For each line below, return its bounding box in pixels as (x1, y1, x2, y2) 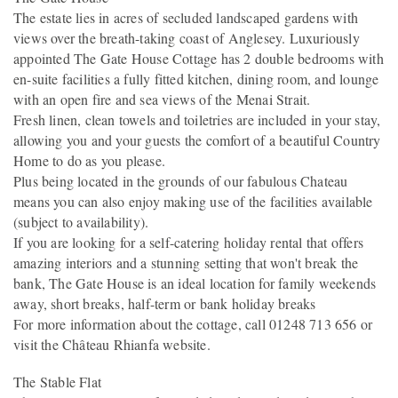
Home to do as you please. (13, 150, 165, 170)
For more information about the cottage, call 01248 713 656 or (13, 314, 373, 333)
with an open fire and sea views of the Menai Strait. (13, 89, 311, 108)
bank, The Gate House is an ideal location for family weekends (13, 273, 377, 292)
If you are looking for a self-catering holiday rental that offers (13, 232, 364, 251)
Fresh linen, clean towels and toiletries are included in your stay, (13, 109, 381, 129)
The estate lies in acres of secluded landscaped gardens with (13, 7, 359, 27)
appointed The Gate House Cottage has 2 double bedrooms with (13, 48, 384, 68)
